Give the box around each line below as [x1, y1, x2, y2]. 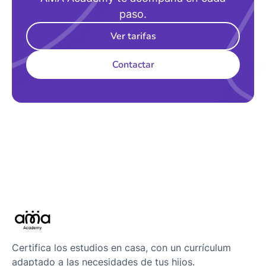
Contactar [112, 58, 154, 71]
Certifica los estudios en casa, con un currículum [12, 241, 231, 254]
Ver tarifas [110, 30, 156, 43]
